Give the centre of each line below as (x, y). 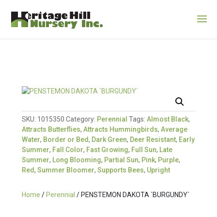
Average (174, 129)
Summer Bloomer (66, 170)
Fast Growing (107, 150)
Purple (168, 160)
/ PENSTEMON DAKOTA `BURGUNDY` (132, 195)
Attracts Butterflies (51, 129)
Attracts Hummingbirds (120, 129)
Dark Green (109, 139)
